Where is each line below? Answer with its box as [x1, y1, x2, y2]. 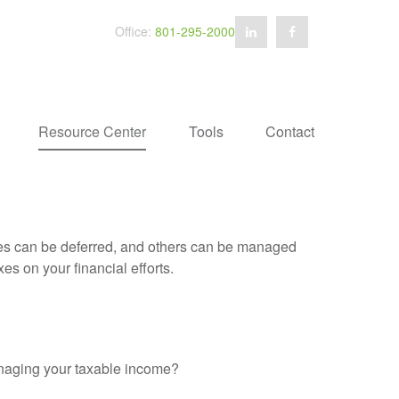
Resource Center [38, 121, 146, 142]
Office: [115, 22, 155, 40]
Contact [265, 121, 314, 142]
